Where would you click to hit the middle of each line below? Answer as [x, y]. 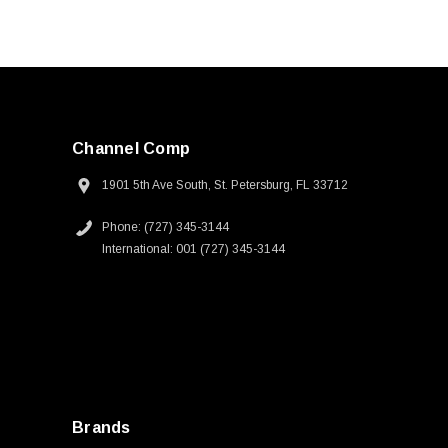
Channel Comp [131, 149]
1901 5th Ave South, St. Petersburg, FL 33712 [225, 185]
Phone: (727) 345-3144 [165, 227]
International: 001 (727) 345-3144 [193, 249]
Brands [101, 428]
